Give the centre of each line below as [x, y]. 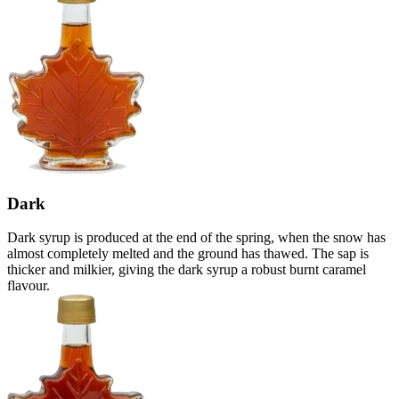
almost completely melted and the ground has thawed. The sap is [188, 254]
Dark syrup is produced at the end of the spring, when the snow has [196, 238]
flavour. [28, 286]
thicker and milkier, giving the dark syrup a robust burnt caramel [187, 270]
